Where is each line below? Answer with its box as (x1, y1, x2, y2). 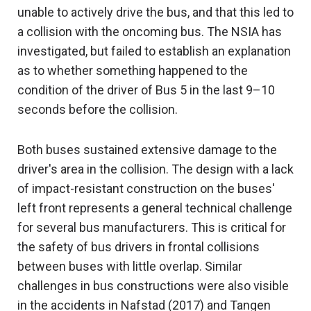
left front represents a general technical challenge (17, 201, 292, 216)
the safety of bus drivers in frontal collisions (17, 239, 260, 255)
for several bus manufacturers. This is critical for (17, 220, 286, 235)
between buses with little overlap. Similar (17, 259, 242, 274)
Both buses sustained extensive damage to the (17, 142, 277, 158)
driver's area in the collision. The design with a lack (17, 162, 294, 177)
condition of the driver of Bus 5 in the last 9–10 (17, 83, 275, 98)
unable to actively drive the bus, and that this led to (17, 5, 294, 20)
